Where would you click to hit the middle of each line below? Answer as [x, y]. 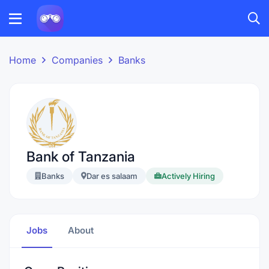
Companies [77, 60]
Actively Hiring [188, 176]
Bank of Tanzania [81, 157]
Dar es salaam [112, 176]
